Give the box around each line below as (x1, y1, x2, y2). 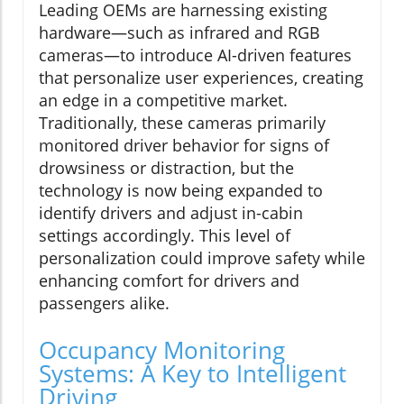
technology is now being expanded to (39, 179, 323, 202)
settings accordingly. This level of (39, 225, 290, 247)
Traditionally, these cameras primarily (39, 112, 326, 134)
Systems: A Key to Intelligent (39, 357, 346, 390)
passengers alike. (39, 292, 170, 315)
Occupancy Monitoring (39, 334, 285, 367)
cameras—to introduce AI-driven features (39, 44, 352, 67)
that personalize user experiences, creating (39, 67, 363, 89)
